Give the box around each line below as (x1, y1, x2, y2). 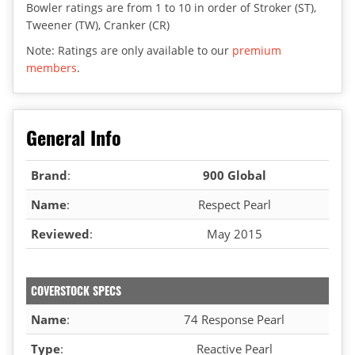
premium (232, 42, 281, 58)
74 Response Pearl (184, 311, 284, 327)
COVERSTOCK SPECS (31, 281, 121, 299)
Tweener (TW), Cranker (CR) (26, 17, 170, 32)
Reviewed (31, 225, 90, 242)
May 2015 (206, 225, 262, 242)
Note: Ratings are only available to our (26, 42, 232, 58)
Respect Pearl (197, 196, 271, 212)
